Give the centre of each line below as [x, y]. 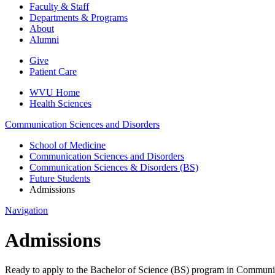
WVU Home [55, 92]
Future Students [60, 178]
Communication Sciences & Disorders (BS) [114, 167]
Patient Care [53, 71]
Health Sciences [60, 103]
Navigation [26, 210]
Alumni [44, 39]
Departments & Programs [79, 17]
